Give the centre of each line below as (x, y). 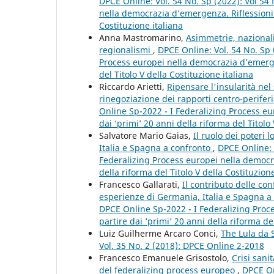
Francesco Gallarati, (141, 184)
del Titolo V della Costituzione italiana (176, 74)
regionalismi (126, 50)
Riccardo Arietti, (133, 86)
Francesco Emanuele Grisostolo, (165, 257)
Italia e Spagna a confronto (156, 147)
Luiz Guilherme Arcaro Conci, (160, 233)
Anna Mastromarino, (143, 37)
